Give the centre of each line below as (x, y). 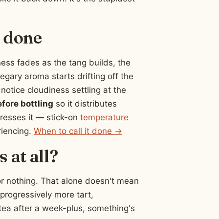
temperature (104, 117)
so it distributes (85, 103)
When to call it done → (78, 131)
